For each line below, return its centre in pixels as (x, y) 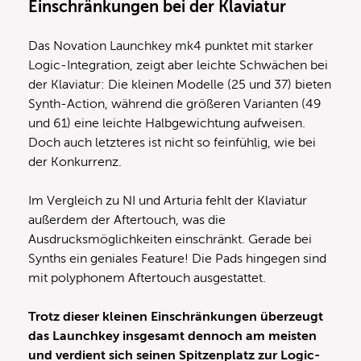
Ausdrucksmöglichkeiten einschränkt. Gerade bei (170, 240)
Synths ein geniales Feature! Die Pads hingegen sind (177, 259)
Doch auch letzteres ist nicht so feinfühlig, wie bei (172, 143)
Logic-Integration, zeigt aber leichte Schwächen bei (178, 66)
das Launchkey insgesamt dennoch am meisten (172, 336)
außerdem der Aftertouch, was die (127, 220)
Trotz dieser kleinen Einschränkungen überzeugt (176, 317)
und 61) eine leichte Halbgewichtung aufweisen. (167, 124)
